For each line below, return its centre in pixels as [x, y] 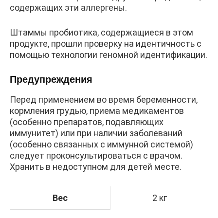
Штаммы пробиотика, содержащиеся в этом [101, 33]
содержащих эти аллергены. [68, 7]
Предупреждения [51, 80]
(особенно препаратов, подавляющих [87, 122]
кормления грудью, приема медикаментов [97, 111]
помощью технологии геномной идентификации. [109, 55]
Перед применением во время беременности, [104, 100]
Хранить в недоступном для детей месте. [96, 167]
